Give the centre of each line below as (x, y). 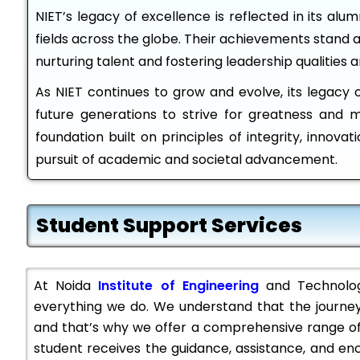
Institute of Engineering (178, 286)
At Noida (66, 286)
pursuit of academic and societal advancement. (186, 160)
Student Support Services (169, 225)
